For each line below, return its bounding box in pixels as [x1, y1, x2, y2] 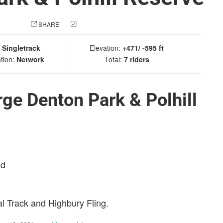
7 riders [123, 54, 149, 64]
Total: [104, 54, 124, 64]
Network [16, 54, 44, 64]
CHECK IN [78, 20, 107, 28]
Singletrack [2, 43, 40, 53]
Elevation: [90, 43, 122, 53]
